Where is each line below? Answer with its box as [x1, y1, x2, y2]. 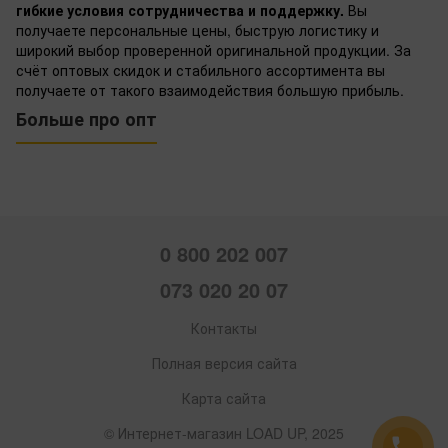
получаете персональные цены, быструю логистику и [16, 19, 379, 40]
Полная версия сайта [151, 352, 297, 373]
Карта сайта [182, 387, 266, 408]
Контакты [191, 317, 257, 338]
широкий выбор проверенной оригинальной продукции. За [16, 39, 411, 60]
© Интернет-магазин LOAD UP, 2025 [104, 422, 344, 443]
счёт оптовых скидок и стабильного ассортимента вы [16, 59, 385, 80]
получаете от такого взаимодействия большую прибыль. [16, 79, 404, 100]
